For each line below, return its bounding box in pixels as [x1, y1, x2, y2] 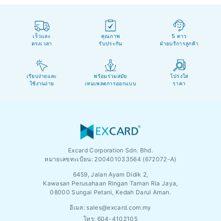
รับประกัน [99, 39, 122, 47]
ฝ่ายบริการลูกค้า [160, 39, 199, 47]
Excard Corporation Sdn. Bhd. [68, 147, 153, 154]
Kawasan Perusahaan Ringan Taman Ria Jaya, [43, 180, 178, 187]
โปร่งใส [170, 72, 188, 80]
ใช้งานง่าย [29, 79, 54, 87]
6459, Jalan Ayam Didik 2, [73, 171, 148, 179]
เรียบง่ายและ [26, 72, 57, 80]
